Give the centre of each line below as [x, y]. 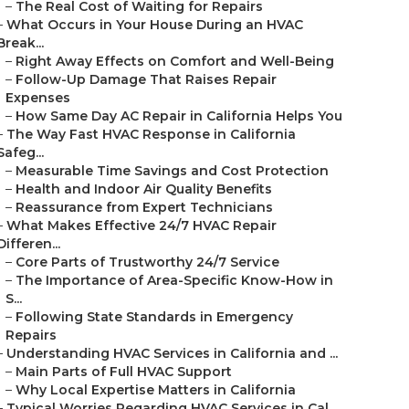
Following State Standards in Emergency [154, 317]
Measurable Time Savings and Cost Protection [172, 171]
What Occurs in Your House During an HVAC [155, 25]
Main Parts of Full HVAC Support [124, 372]
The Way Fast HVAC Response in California [151, 134]
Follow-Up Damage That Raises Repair [146, 79]
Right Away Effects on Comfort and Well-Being [175, 61]
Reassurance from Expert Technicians [144, 207]
